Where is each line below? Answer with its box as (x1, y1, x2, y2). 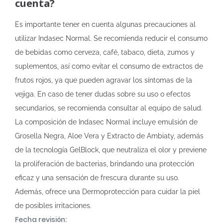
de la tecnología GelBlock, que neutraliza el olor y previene (15, 146, 207, 154)
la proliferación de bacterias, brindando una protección (15, 160, 194, 168)
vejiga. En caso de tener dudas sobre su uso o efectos (15, 90, 191, 98)
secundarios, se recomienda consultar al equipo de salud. (15, 104, 203, 112)
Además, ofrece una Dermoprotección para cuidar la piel (15, 188, 200, 196)
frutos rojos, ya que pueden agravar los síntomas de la (15, 76, 192, 84)
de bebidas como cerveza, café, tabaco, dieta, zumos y (15, 48, 195, 56)
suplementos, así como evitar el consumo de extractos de (15, 62, 203, 70)
